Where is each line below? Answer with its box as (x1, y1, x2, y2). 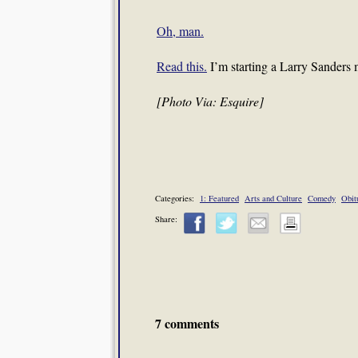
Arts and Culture (245, 193, 302, 204)
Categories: (155, 193, 200, 204)
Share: (155, 213, 177, 225)
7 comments (155, 313, 219, 332)
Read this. (157, 58, 207, 74)
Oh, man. (157, 22, 204, 39)
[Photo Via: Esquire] (157, 93, 264, 109)
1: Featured (200, 193, 239, 204)
